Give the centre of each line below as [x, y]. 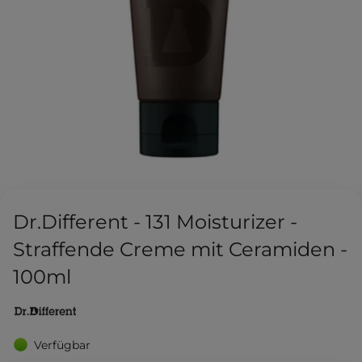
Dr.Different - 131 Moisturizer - [155, 222]
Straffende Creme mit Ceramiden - [180, 250]
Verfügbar [62, 345]
